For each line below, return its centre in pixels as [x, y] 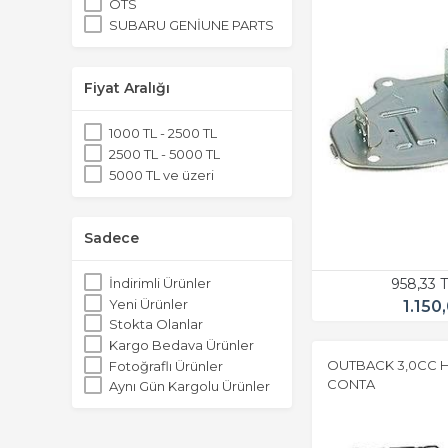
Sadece [111, 237]
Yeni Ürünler [148, 303]
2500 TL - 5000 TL [164, 153]
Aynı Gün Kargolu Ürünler [189, 386]
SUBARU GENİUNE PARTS [191, 24]
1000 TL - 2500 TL [163, 133]
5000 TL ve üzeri [161, 174]
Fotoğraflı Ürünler [166, 365]
